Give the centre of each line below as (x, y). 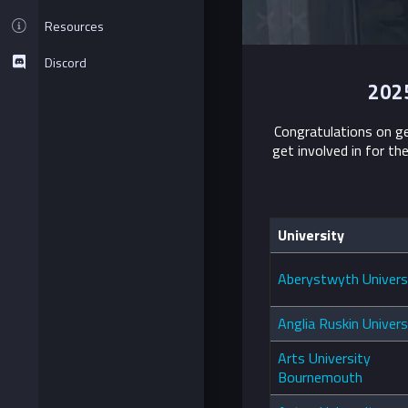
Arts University (324, 358)
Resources (74, 25)
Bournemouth (320, 377)
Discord (66, 62)
